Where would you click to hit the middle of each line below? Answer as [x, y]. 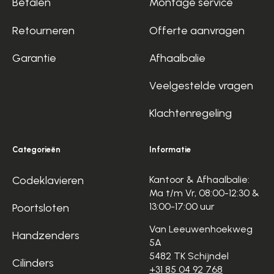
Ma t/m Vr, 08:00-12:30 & [205, 193]
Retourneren [44, 30]
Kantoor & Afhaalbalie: [200, 179]
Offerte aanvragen [197, 30]
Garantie [35, 58]
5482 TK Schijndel [189, 256]
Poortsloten [41, 208]
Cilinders [33, 263]
